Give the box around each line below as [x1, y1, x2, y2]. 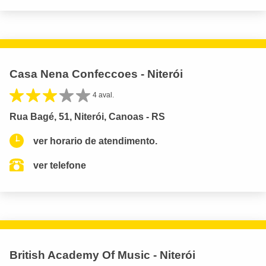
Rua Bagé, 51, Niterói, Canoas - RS [9, 111, 165, 122]
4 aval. [93, 91, 114, 100]
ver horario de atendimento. [33, 135, 157, 146]
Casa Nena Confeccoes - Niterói [9, 68, 183, 81]
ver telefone [33, 160, 86, 170]
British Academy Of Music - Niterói [9, 248, 195, 261]
